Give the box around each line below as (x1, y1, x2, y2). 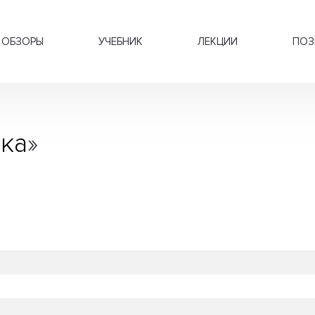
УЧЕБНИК (98, 35, 143, 48)
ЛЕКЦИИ (198, 35, 238, 48)
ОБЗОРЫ (1, 35, 44, 48)
